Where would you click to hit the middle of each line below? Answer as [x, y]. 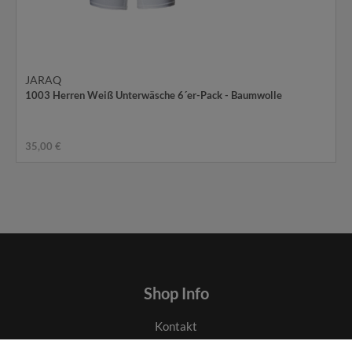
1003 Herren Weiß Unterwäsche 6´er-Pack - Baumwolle [154, 95]
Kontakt [176, 326]
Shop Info [176, 293]
